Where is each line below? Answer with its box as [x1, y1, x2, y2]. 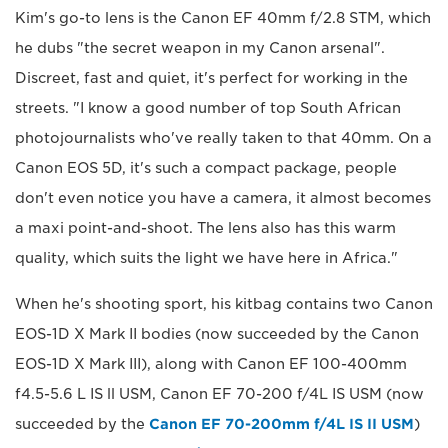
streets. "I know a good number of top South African [15, 100, 401, 117]
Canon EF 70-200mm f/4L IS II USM [149, 416, 414, 433]
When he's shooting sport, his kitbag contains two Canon [15, 296, 433, 313]
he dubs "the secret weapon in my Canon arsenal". [15, 40, 385, 57]
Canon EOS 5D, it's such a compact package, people [15, 160, 397, 177]
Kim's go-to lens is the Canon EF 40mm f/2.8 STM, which [15, 10, 431, 27]
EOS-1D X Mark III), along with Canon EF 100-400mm [15, 356, 407, 373]
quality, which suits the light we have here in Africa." [15, 250, 398, 267]
